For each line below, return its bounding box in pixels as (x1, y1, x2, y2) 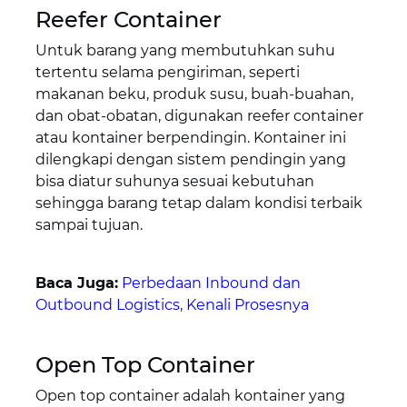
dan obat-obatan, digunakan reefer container (35, 107, 363, 125)
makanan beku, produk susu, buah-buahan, (35, 85, 353, 104)
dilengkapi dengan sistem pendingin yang (35, 151, 346, 169)
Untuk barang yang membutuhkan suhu (35, 42, 335, 60)
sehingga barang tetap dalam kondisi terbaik (35, 194, 362, 213)
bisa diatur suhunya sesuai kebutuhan (35, 173, 314, 191)
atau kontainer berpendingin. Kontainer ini (35, 129, 346, 147)
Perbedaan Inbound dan (121, 274, 301, 293)
